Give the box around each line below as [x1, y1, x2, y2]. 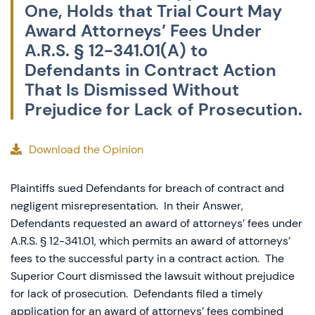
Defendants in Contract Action [25, 59, 276, 81]
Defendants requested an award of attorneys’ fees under [11, 216, 302, 231]
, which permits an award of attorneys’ [94, 233, 290, 248]
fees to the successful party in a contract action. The [11, 251, 284, 266]
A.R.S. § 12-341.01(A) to [25, 39, 208, 61]
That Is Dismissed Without [25, 79, 239, 101]
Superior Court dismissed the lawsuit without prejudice [11, 269, 295, 283]
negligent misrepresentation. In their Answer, [11, 198, 243, 213]
